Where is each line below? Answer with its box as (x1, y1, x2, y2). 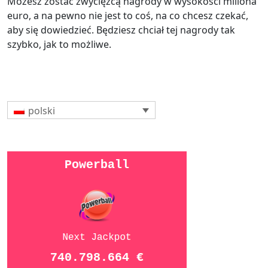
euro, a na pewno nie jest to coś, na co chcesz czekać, (7, 9, 248, 22)
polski (28, 103, 56, 117)
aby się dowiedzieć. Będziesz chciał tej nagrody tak (7, 23, 235, 36)
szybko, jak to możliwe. (7, 38, 111, 51)
